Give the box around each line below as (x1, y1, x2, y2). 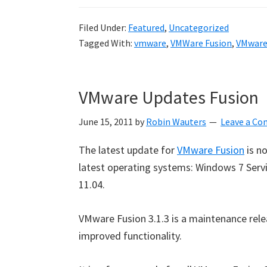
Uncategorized (169, 21, 229, 33)
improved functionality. (79, 229, 182, 243)
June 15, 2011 (79, 116, 133, 128)
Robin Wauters (146, 116, 206, 128)
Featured (128, 21, 164, 33)
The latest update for (79, 143, 177, 157)
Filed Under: (79, 21, 128, 33)
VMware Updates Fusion (79, 86, 259, 108)
